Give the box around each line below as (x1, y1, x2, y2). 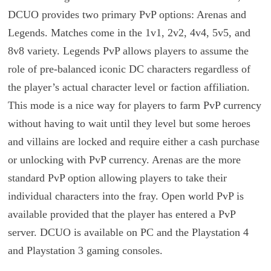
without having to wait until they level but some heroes (7, 117, 250, 130)
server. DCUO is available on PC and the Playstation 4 (7, 226, 249, 239)
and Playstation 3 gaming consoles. (7, 244, 163, 257)
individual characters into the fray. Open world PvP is (7, 190, 244, 203)
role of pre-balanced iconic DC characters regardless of (7, 63, 250, 76)
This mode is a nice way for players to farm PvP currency (7, 99, 261, 112)
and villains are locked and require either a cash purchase (7, 135, 260, 148)
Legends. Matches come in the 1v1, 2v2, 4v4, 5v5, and (7, 27, 250, 39)
